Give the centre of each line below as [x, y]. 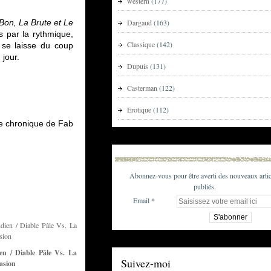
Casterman [142, 88]
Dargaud [139, 22]
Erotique [139, 109]
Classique [141, 44]
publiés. [204, 186]
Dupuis [138, 66]
